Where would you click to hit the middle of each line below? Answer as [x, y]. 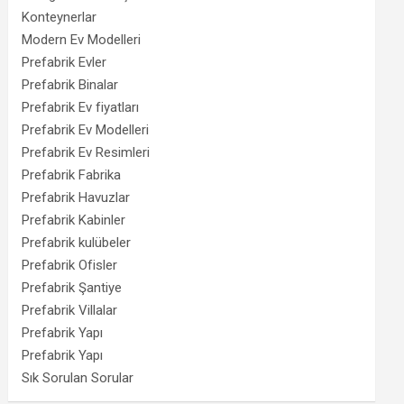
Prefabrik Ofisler [70, 265]
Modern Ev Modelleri [82, 39]
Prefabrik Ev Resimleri [86, 152]
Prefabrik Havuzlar [76, 197]
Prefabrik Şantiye [72, 287]
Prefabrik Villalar [70, 310]
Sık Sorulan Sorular [78, 377]
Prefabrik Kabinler [74, 220]
